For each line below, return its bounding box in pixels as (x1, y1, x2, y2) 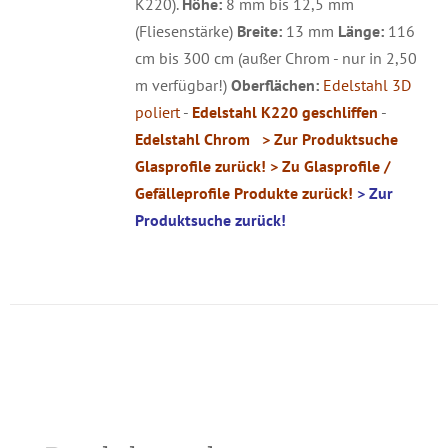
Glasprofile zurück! (134, 156, 266, 177)
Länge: (337, 21, 384, 42)
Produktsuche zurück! (134, 210, 286, 231)
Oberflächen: (230, 75, 319, 96)
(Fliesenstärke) (134, 21, 237, 42)
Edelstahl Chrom (134, 129, 250, 150)
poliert (134, 102, 180, 123)
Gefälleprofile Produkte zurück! (134, 183, 353, 204)
